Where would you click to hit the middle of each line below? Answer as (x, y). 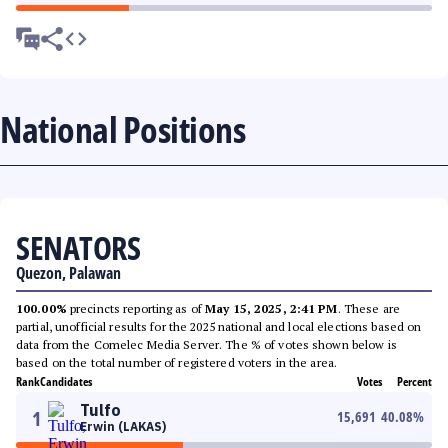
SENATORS (78, 247)
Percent (414, 381)
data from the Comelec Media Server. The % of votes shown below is (206, 344)
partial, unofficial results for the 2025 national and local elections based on (219, 326)
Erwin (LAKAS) (123, 426)
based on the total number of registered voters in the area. (177, 362)
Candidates (66, 381)
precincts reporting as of (136, 308)
